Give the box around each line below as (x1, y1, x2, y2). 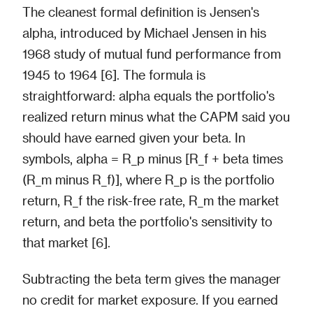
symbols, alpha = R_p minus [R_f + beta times (22, 151, 283, 166)
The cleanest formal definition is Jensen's (22, 4, 259, 19)
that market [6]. (22, 235, 110, 249)
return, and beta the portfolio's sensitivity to (22, 214, 272, 228)
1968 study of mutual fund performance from (22, 46, 281, 61)
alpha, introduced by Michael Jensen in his (22, 25, 266, 40)
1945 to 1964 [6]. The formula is (22, 67, 205, 82)
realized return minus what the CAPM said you (22, 109, 290, 124)
